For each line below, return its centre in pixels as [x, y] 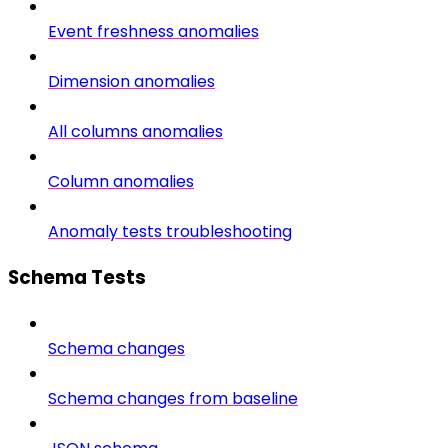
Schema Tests [77, 277]
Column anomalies [121, 182]
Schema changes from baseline [173, 398]
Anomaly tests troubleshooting [170, 232]
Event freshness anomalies [153, 32]
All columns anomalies [135, 132]
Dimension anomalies [131, 82]
